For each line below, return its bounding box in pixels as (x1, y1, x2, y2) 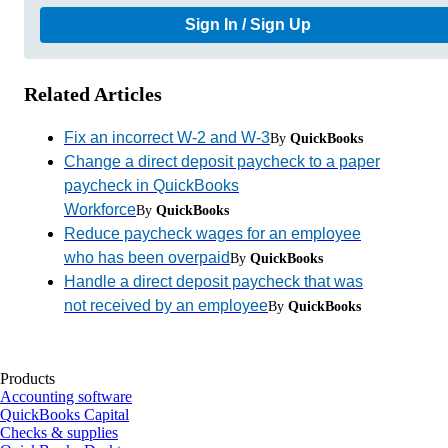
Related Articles (24, 82, 162, 105)
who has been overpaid (64, 248, 230, 266)
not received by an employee (64, 296, 268, 314)
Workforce (64, 200, 136, 218)
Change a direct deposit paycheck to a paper (64, 152, 380, 170)
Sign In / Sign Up (185, 15, 311, 33)
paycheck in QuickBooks (64, 176, 239, 194)
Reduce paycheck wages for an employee (64, 224, 361, 242)
